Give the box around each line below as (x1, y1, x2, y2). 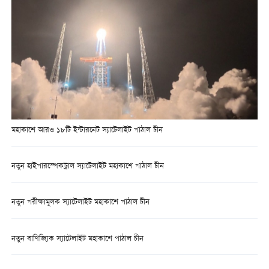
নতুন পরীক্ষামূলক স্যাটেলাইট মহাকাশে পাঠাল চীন (11, 196, 154, 210)
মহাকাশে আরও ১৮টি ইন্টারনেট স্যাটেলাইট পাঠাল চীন (11, 124, 163, 137)
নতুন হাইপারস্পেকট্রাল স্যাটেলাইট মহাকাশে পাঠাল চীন (11, 160, 164, 174)
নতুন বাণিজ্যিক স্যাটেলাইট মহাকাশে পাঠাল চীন (11, 232, 144, 246)
